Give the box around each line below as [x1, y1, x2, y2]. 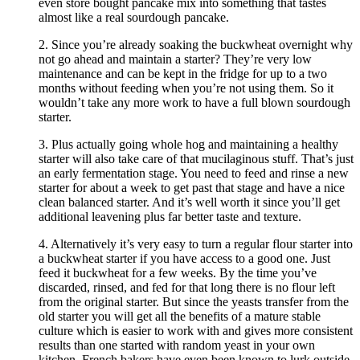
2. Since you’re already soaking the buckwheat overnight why [39, 38, 353, 52]
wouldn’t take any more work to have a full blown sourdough [39, 96, 350, 110]
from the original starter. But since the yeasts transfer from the [39, 295, 349, 309]
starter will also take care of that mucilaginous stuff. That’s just [39, 152, 354, 166]
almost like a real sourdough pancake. [39, 10, 229, 25]
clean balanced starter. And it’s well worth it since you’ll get [39, 195, 340, 210]
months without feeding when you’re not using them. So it [39, 81, 333, 96]
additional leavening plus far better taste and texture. [39, 210, 301, 224]
